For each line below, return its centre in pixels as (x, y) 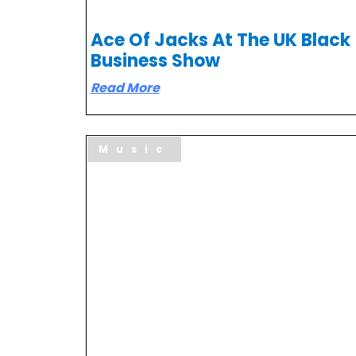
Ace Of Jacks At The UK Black (220, 40)
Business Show (155, 60)
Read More (125, 87)
